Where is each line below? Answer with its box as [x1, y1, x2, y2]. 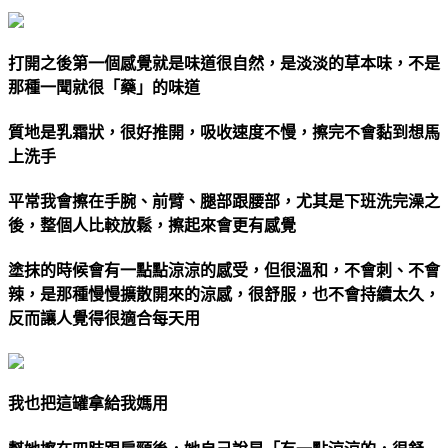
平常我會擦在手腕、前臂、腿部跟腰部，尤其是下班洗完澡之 [8, 193, 440, 211]
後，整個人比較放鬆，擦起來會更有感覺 [8, 217, 296, 235]
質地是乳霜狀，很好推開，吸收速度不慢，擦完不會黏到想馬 [8, 123, 440, 141]
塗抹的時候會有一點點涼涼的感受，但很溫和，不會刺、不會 [8, 262, 440, 280]
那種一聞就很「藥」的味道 [8, 78, 200, 96]
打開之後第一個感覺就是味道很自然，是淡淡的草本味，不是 [8, 54, 440, 72]
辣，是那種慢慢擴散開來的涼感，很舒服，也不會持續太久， [8, 286, 440, 304]
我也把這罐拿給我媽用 [8, 395, 168, 413]
